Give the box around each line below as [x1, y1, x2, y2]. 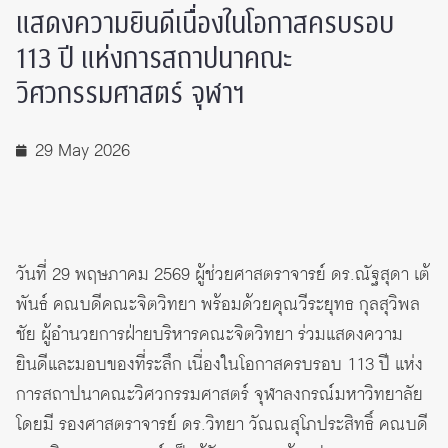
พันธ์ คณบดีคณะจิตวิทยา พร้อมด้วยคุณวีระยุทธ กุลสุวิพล [16, 291, 420, 318]
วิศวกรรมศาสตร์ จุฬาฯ [16, 73, 245, 115]
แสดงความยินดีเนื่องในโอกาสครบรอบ [16, 3, 394, 45]
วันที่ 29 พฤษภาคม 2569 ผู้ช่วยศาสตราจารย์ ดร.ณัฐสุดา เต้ [16, 261, 430, 288]
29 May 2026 [35, 137, 130, 164]
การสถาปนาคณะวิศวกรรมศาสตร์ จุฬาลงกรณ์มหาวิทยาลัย [16, 381, 423, 408]
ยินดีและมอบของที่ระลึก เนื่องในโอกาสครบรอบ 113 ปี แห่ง [16, 351, 423, 378]
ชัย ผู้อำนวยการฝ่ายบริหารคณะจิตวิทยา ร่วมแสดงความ [16, 321, 403, 348]
